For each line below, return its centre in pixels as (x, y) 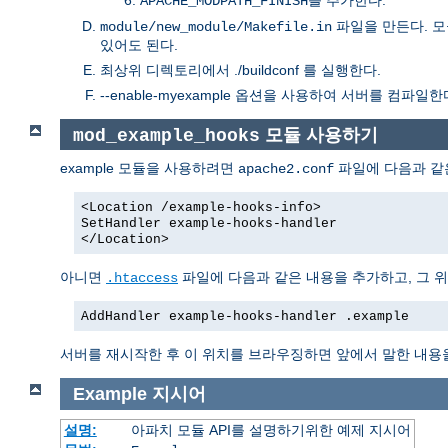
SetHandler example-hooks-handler (209, 224)
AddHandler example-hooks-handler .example (245, 317)
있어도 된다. (139, 44)
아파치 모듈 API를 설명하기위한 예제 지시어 (270, 429)
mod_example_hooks (166, 135)
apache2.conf (286, 169)
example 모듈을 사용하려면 (149, 168)
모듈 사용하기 (318, 134)
